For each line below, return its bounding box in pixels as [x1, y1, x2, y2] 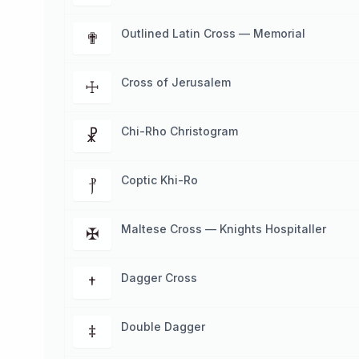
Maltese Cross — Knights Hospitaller [121, 222, 326, 236]
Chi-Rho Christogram [121, 124, 238, 138]
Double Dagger [121, 320, 205, 333]
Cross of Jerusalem [121, 75, 231, 89]
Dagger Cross [121, 271, 197, 284]
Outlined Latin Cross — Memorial [121, 26, 305, 40]
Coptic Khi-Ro [121, 173, 198, 187]
